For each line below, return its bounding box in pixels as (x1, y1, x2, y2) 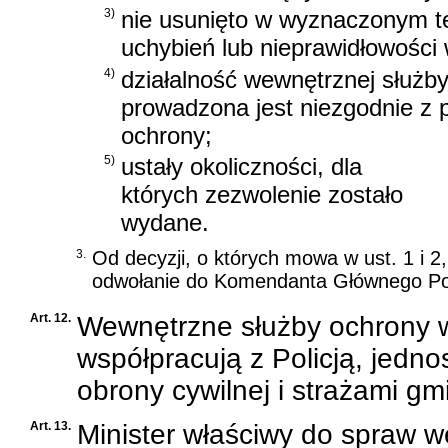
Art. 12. (30, 310, 71, 325)
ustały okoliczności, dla (121, 153, 362, 181)
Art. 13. (30, 418, 71, 433)
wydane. (121, 209, 209, 237)
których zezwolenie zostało (121, 181, 403, 209)
